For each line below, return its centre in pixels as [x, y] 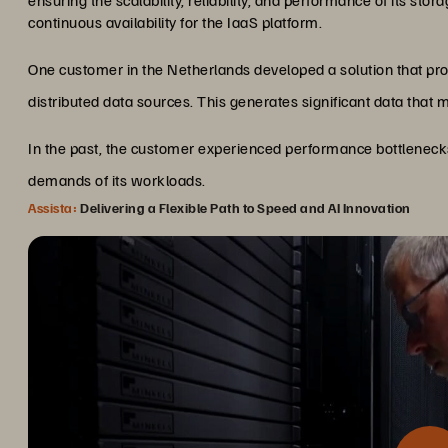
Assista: [52, 207]
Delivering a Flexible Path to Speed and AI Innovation [245, 207]
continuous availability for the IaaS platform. [175, 22]
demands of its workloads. [117, 180]
